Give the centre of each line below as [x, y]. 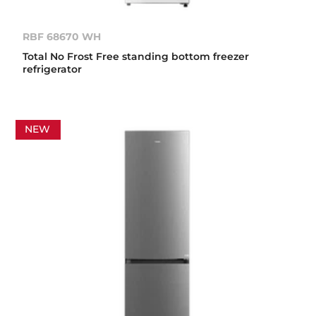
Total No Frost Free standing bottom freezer [136, 56]
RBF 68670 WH [62, 36]
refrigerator [53, 69]
